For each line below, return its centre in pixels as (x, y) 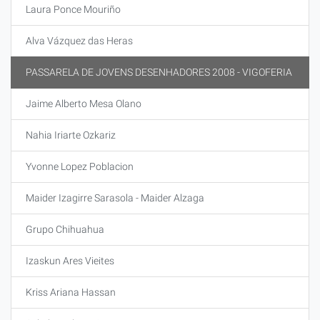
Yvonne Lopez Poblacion (80, 166)
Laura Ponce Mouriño (73, 9)
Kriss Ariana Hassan (71, 292)
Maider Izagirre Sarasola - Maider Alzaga (115, 198)
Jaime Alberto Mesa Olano (84, 104)
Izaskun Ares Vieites (70, 261)
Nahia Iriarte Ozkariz (71, 135)
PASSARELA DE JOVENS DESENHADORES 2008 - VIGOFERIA (159, 72)
